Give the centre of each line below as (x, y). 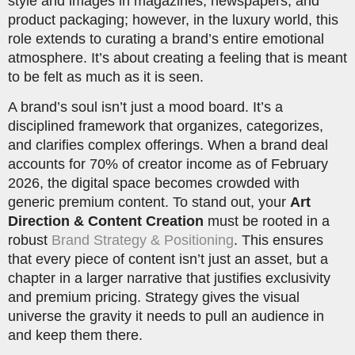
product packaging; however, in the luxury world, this (173, 19)
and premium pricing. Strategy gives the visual (154, 298)
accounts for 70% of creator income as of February (168, 164)
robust (30, 240)
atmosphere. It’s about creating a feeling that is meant (177, 57)
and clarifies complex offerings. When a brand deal (168, 145)
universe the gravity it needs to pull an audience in (166, 317)
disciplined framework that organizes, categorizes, (166, 126)
